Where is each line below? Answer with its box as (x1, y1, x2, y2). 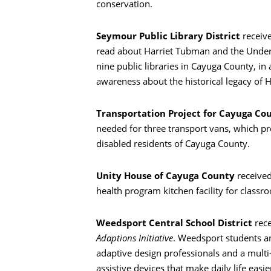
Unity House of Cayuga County (96, 169, 235, 182)
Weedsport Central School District (96, 217, 255, 229)
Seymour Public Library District (96, 30, 243, 42)
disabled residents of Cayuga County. (96, 137, 250, 150)
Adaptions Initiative (96, 232, 173, 244)
